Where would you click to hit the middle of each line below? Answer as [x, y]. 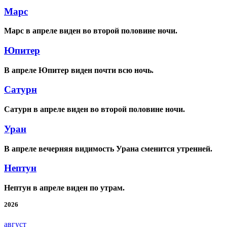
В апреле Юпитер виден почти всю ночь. [79, 70]
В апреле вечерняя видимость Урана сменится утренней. [108, 148]
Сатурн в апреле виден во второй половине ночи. [94, 109]
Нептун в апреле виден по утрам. [64, 188]
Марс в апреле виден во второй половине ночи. [91, 31]
